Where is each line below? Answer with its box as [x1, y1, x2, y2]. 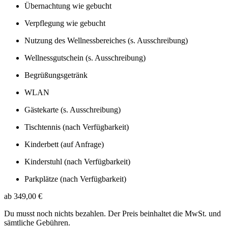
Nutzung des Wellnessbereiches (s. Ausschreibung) [24, 36, 188, 45]
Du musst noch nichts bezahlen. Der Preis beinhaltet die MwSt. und [4, 209, 221, 218]
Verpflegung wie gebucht [24, 18, 105, 27]
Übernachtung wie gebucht [24, 1, 111, 10]
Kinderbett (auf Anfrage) [24, 139, 104, 149]
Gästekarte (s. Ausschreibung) [24, 105, 121, 114]
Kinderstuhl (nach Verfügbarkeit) [24, 157, 130, 166]
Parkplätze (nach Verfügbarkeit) [24, 174, 126, 183]
